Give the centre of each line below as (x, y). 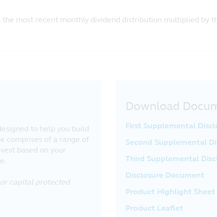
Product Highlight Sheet (170, 192)
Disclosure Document (165, 175)
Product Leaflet (154, 208)
